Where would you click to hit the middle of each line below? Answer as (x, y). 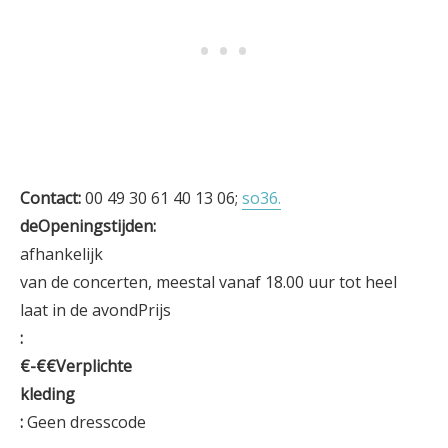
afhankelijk (61, 254)
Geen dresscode (86, 422)
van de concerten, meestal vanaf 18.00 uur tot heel (208, 282)
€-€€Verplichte (76, 366)
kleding (47, 394)
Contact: (52, 198)
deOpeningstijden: (88, 226)
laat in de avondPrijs (95, 310)
